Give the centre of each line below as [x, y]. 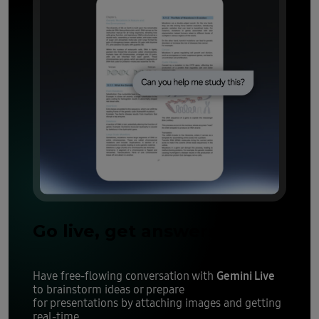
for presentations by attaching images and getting [157, 303]
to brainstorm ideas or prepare [108, 289]
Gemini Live [245, 275]
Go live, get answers [125, 231]
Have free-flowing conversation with [124, 276]
